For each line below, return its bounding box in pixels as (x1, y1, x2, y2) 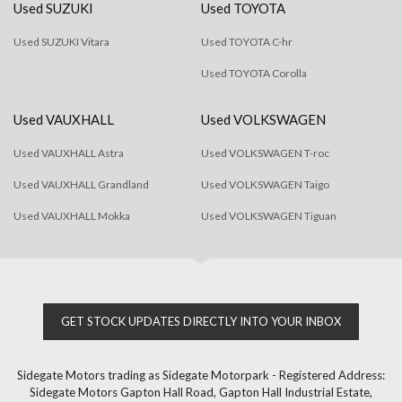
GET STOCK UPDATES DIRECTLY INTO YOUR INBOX (61, 314, 341, 328)
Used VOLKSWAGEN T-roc (201, 146, 329, 160)
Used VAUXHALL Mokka (13, 209, 130, 223)
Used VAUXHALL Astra (13, 146, 124, 160)
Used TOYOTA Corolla (201, 66, 307, 80)
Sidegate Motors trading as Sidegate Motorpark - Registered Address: (17, 368, 385, 382)
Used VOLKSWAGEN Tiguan (201, 209, 336, 223)
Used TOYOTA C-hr (201, 35, 293, 48)
